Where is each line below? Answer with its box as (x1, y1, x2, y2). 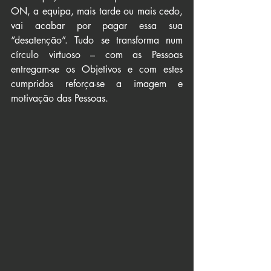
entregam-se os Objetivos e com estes (11, 63, 183, 76)
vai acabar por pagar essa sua (11, 19, 183, 32)
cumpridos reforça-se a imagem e (11, 77, 183, 90)
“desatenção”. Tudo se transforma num (11, 34, 183, 47)
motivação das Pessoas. (11, 92, 108, 105)
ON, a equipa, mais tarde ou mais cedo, (11, 5, 183, 18)
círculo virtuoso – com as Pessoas (11, 48, 183, 61)
